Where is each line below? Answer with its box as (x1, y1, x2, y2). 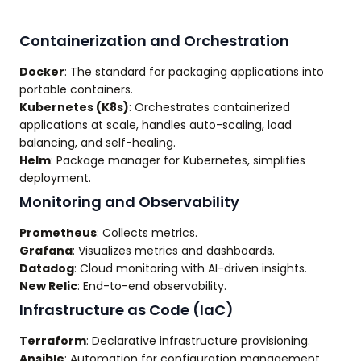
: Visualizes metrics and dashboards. (73, 243, 275, 259)
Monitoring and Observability (19, 192, 239, 213)
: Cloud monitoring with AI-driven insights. (74, 260, 307, 277)
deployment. (19, 170, 91, 187)
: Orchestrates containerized (129, 99, 290, 116)
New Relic (19, 278, 77, 295)
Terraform (19, 333, 86, 350)
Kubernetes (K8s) (19, 99, 129, 116)
